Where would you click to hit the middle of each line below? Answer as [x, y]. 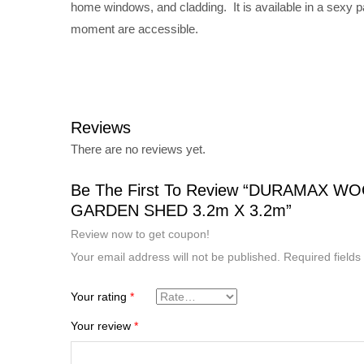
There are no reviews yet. [138, 149]
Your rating [100, 297]
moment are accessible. [134, 28]
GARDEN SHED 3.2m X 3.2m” [181, 211]
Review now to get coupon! [140, 234]
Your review [102, 326]
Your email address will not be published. [175, 257]
